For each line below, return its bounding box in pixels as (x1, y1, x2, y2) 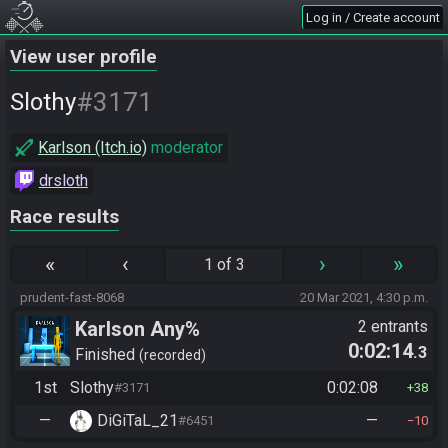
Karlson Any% (75, 317, 200, 341)
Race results (10, 206, 119, 228)
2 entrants (358, 317, 428, 336)
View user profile (10, 46, 157, 68)
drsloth (38, 171, 88, 190)
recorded (144, 346, 201, 363)
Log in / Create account (306, 10, 440, 25)
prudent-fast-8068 (20, 290, 124, 305)
